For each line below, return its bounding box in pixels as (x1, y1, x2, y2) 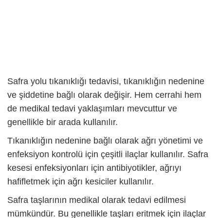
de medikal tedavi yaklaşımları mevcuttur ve (7, 103, 177, 113)
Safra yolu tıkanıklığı (7, 76, 87, 86)
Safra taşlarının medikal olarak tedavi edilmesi (7, 195, 186, 205)
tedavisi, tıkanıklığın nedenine (87, 76, 204, 86)
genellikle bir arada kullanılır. (7, 117, 118, 127)
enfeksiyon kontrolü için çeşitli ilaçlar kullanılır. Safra (7, 149, 208, 159)
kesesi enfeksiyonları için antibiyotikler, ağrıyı (7, 163, 182, 173)
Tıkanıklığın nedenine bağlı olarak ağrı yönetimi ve (7, 135, 203, 145)
